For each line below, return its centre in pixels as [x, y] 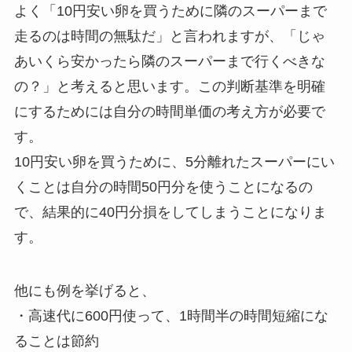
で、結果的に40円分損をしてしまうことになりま [170, 213]
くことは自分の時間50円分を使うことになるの [163, 187]
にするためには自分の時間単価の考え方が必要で [169, 112]
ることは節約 [56, 341]
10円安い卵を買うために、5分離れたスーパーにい [174, 162]
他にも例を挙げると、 [84, 291]
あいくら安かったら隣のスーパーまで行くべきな [169, 62]
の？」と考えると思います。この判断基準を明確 [169, 87]
